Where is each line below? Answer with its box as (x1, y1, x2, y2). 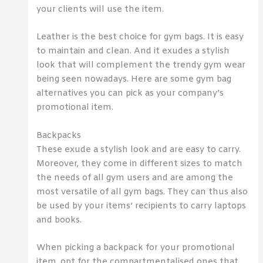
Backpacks (36, 129, 82, 141)
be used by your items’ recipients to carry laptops (36, 200, 247, 212)
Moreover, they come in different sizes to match (36, 157, 243, 170)
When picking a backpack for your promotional (36, 241, 235, 254)
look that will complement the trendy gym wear (36, 59, 246, 72)
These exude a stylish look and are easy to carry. (36, 143, 241, 156)
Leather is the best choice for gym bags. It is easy (36, 31, 244, 43)
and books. (36, 214, 82, 226)
